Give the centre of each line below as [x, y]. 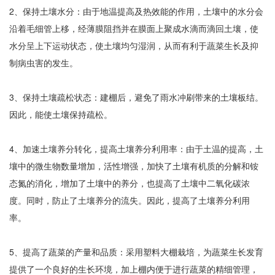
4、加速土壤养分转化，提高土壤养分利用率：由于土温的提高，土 [136, 149]
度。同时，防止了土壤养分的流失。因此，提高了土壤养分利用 [130, 200]
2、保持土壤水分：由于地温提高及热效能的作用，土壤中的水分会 [136, 11]
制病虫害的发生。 [44, 63]
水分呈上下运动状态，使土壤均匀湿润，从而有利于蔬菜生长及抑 [134, 46]
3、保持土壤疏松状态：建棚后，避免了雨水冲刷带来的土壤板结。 [136, 97]
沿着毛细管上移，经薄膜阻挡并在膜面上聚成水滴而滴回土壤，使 [134, 29]
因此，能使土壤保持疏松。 [61, 114]
